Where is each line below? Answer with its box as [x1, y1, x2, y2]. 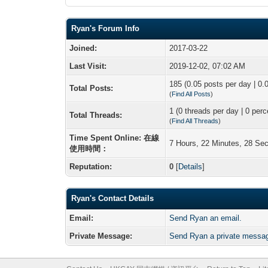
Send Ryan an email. [169, 213, 242, 223]
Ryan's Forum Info [71, 23, 140, 33]
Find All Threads [172, 117, 219, 124]
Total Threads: [69, 110, 123, 120]
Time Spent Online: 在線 [69, 133, 160, 142]
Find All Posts [172, 90, 211, 98]
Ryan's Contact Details [71, 193, 154, 203]
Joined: [69, 43, 98, 53]
